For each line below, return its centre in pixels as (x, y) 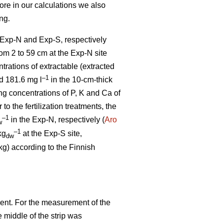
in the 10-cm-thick (81, 79)
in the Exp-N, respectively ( (57, 119)
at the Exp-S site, (51, 133)
